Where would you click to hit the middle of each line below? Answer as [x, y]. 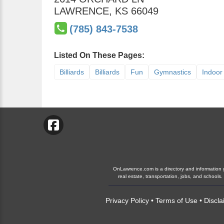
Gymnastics [172, 72]
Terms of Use [176, 200]
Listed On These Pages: [99, 55]
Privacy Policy [127, 200]
